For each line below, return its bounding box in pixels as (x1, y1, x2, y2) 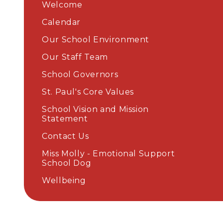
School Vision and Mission (42, 105, 149, 114)
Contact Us (42, 131, 89, 141)
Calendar (42, 17, 81, 27)
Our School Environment (42, 35, 150, 45)
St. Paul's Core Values (42, 87, 134, 97)
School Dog (42, 158, 92, 168)
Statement (42, 114, 88, 124)
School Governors (42, 70, 118, 80)
